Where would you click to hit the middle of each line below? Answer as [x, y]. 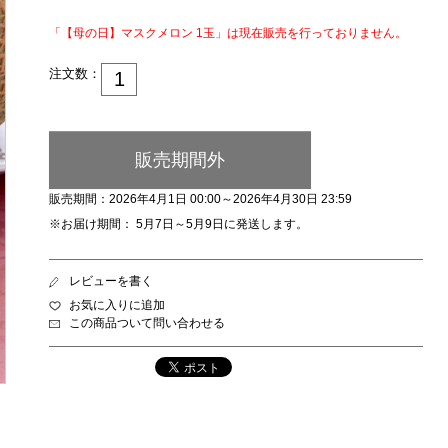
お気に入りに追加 [117, 305]
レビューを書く [111, 281]
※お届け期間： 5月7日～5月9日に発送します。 [178, 224]
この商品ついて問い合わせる [147, 323]
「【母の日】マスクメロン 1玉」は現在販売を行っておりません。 [228, 33]
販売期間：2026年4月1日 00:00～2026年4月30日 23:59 [200, 199]
